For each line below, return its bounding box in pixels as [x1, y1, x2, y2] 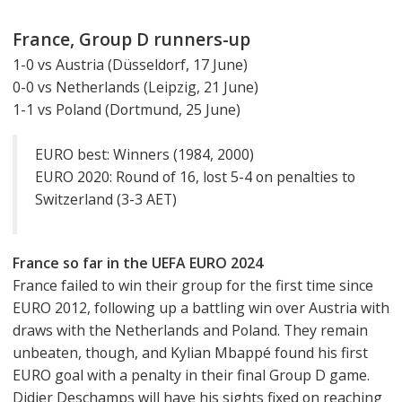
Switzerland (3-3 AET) [35, 189, 177, 210]
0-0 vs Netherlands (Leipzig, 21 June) [13, 76, 258, 97]
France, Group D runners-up [13, 27, 250, 51]
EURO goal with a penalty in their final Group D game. [13, 365, 370, 386]
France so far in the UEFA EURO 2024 [13, 253, 263, 274]
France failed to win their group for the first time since [13, 275, 373, 296]
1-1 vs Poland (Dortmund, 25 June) [13, 99, 240, 119]
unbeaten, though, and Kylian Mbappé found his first [13, 343, 368, 363]
